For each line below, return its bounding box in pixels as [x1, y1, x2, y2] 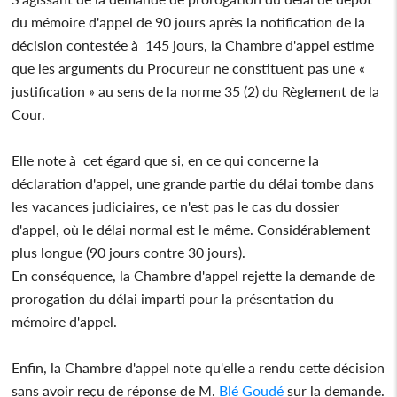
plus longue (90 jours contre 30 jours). [12, 243, 246, 261]
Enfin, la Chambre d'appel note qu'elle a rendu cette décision [12, 358, 385, 376]
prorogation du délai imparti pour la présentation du [12, 289, 335, 307]
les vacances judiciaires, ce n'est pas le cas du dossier [12, 197, 340, 214]
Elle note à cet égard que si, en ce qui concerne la [12, 151, 320, 168]
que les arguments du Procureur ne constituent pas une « [12, 58, 366, 76]
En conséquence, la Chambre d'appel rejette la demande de [12, 266, 376, 284]
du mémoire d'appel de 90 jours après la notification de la [12, 12, 366, 30]
